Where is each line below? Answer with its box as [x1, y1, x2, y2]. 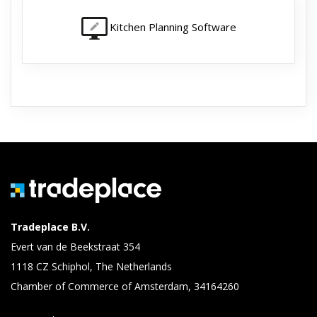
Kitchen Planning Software [109, 20, 236, 35]
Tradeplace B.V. [11, 220, 90, 234]
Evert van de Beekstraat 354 [11, 240, 140, 254]
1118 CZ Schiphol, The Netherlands [11, 260, 172, 274]
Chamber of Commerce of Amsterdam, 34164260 [11, 279, 239, 294]
